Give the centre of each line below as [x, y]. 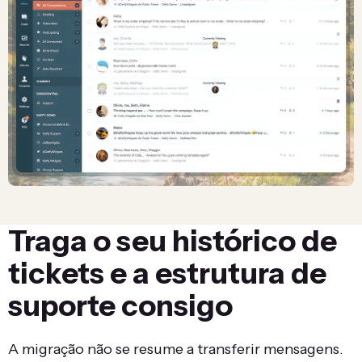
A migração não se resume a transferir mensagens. [176, 349]
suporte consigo [120, 306]
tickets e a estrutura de [167, 274]
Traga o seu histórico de [173, 241]
